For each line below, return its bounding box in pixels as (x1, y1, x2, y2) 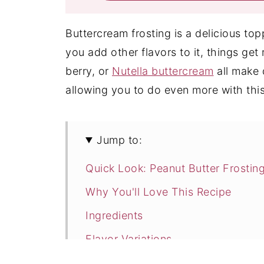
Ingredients (85, 209, 143, 222)
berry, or (65, 65, 112, 77)
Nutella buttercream (112, 65, 214, 77)
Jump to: (97, 134, 143, 146)
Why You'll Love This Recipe (85, 186, 232, 198)
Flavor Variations (85, 233, 172, 245)
